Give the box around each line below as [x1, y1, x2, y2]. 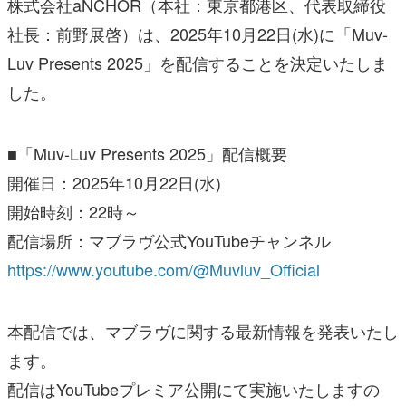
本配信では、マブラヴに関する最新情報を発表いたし [7, 319, 399, 343]
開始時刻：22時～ [7, 199, 140, 224]
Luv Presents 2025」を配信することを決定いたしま [7, 51, 388, 75]
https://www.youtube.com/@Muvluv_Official [7, 257, 320, 282]
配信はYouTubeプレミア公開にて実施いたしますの [7, 377, 380, 401]
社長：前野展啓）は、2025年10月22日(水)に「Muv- [7, 22, 388, 46]
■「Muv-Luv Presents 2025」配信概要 [7, 141, 287, 166]
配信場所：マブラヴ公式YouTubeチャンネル [7, 228, 331, 253]
